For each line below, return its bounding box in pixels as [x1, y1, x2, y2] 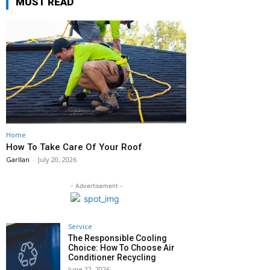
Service [68, 222, 92, 231]
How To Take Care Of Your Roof [6, 142, 142, 152]
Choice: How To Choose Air [68, 243, 175, 253]
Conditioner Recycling [68, 253, 156, 262]
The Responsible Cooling [68, 233, 167, 243]
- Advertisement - [70, 182, 123, 189]
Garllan [6, 155, 30, 164]
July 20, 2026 [38, 155, 77, 164]
